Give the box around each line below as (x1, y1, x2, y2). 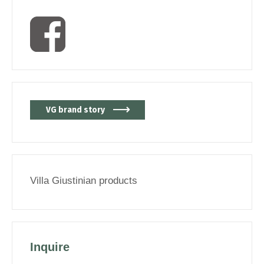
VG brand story (46, 104, 105, 115)
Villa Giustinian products (30, 174, 137, 186)
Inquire (30, 240, 70, 253)
